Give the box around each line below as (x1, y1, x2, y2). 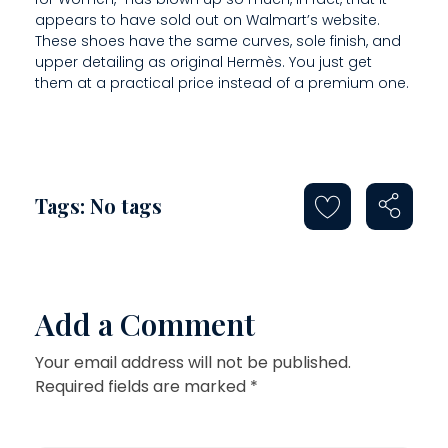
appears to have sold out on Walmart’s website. (35, 9, 380, 30)
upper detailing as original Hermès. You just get (35, 51, 372, 72)
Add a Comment (35, 303, 255, 344)
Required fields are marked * (35, 374, 258, 398)
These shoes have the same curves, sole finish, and (35, 30, 401, 51)
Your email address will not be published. (35, 350, 351, 374)
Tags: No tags (35, 192, 162, 220)
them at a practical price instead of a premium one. (35, 72, 409, 93)
